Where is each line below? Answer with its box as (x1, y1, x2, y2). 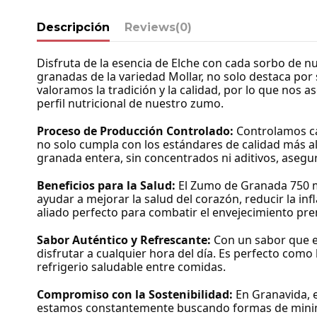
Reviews (125, 21, 175, 35)
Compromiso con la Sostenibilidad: (37, 287, 233, 303)
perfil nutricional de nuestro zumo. (37, 96, 224, 112)
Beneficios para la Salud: (37, 178, 175, 194)
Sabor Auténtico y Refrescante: (37, 232, 211, 248)
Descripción (37, 21, 110, 35)
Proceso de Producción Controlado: (37, 123, 234, 139)
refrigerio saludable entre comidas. (37, 259, 226, 275)
